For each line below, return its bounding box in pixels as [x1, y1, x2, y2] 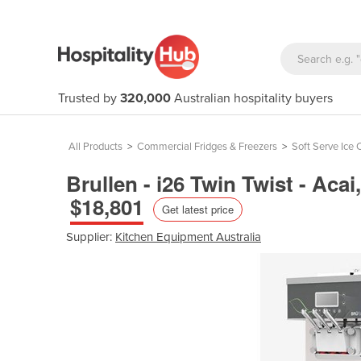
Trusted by [58, 90, 120, 106]
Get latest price [162, 201, 234, 217]
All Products [68, 140, 122, 153]
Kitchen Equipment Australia [115, 229, 261, 244]
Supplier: [66, 229, 115, 244]
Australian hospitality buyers [171, 90, 333, 106]
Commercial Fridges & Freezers [137, 140, 277, 153]
